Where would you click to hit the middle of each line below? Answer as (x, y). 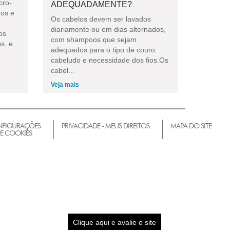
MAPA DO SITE (191, 126)
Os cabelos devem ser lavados (101, 19)
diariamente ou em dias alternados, (108, 29)
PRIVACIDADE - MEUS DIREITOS (106, 126)
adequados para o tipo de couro (103, 50)
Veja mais (65, 84)
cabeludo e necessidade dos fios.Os (109, 60)
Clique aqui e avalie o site (114, 222)
